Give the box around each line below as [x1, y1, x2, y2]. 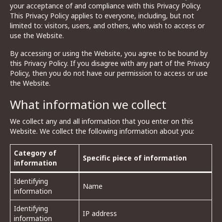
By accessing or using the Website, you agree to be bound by [10, 49, 208, 58]
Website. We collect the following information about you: [10, 126, 194, 136]
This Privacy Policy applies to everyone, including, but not [10, 11, 194, 20]
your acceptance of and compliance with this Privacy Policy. [10, 1, 201, 10]
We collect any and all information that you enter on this [10, 116, 193, 126]
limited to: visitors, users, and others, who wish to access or [10, 21, 205, 30]
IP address [83, 209, 117, 218]
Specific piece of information [83, 153, 187, 163]
